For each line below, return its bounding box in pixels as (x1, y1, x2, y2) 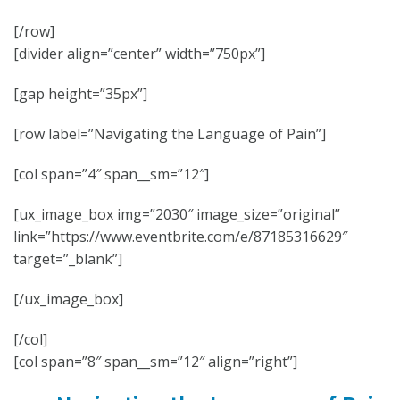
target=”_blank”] (13, 249, 122, 269)
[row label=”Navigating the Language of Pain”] (13, 124, 326, 144)
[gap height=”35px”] (13, 84, 147, 104)
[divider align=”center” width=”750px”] (13, 44, 265, 63)
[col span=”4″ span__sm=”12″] (13, 164, 209, 184)
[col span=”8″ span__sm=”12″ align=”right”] (13, 352, 297, 371)
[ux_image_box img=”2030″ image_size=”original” (13, 204, 340, 224)
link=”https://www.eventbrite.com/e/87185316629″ (13, 227, 347, 246)
